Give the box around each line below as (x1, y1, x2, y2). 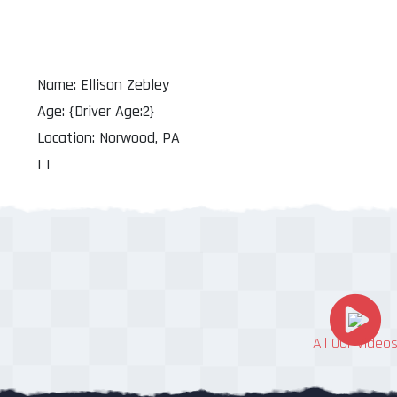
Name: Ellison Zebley (37, 74, 169, 96)
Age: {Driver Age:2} (37, 101, 154, 122)
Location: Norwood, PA (37, 128, 180, 149)
